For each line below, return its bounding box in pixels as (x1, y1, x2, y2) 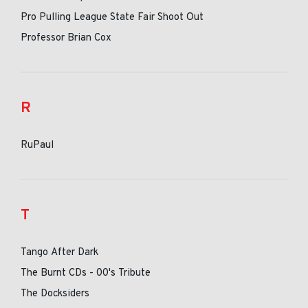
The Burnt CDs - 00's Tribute (21, 267, 151, 280)
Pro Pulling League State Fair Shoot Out (21, 11, 203, 24)
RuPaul (21, 139, 54, 152)
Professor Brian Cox (21, 32, 111, 45)
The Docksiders (21, 287, 89, 300)
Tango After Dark (21, 246, 98, 259)
